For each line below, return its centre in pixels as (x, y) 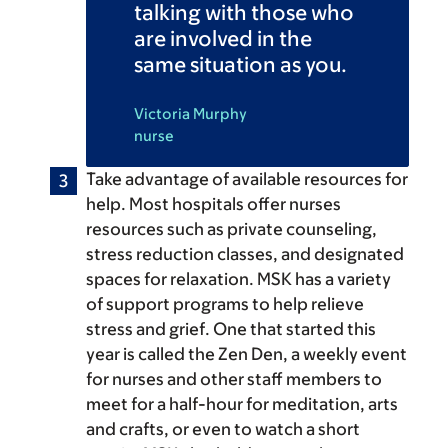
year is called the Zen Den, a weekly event (246, 354)
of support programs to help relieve (225, 304)
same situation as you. (240, 65)
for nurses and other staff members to (234, 379)
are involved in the (223, 39)
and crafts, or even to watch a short (223, 429)
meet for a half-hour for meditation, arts (242, 404)
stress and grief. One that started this (231, 329)
